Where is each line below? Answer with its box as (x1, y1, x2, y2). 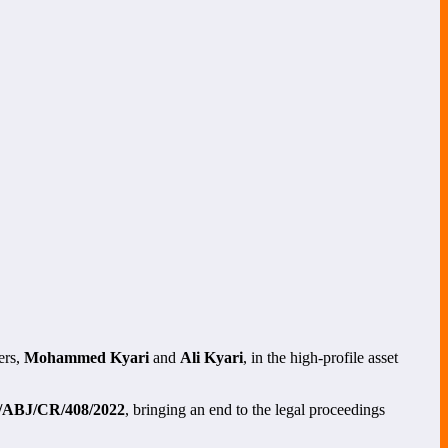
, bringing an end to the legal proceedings (125, 400, 385, 418)
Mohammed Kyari (24, 348, 149, 366)
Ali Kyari (180, 348, 243, 366)
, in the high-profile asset (243, 348, 398, 366)
